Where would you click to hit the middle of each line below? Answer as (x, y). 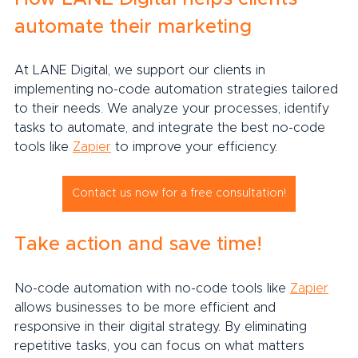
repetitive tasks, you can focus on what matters (161, 346)
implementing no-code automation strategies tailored (178, 89)
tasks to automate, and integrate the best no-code (172, 127)
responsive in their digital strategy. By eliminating (163, 326)
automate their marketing (133, 27)
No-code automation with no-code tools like (152, 288)
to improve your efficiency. (194, 147)
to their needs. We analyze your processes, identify (174, 108)
